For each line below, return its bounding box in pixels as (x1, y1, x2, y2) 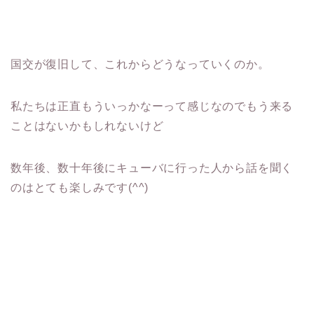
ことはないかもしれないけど (11, 119, 164, 132)
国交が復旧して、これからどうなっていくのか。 (11, 57, 270, 70)
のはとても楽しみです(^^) (11, 181, 149, 193)
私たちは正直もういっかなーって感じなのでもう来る (11, 100, 294, 112)
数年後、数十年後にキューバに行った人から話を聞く (11, 161, 294, 174)
